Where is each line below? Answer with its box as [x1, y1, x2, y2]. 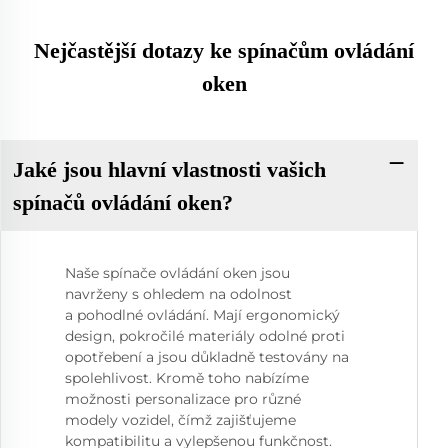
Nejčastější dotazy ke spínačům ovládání [34, 38, 414, 63]
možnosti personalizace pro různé [65, 390, 301, 409]
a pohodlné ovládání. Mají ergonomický [65, 306, 340, 325]
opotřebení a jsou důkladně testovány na [65, 348, 349, 367]
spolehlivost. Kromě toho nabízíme [65, 369, 309, 388]
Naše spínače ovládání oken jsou [65, 264, 290, 283]
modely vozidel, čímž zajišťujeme [65, 411, 296, 430]
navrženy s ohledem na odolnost [65, 285, 292, 304]
